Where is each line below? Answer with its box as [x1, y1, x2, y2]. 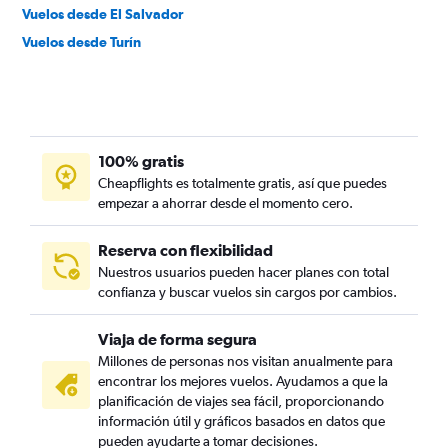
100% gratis [98, 152, 184, 171]
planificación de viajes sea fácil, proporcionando [98, 393, 384, 410]
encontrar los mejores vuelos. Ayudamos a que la [98, 373, 388, 390]
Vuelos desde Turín [22, 34, 141, 51]
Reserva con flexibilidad [98, 241, 273, 260]
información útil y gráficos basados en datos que [98, 413, 385, 430]
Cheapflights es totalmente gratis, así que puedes [98, 175, 387, 192]
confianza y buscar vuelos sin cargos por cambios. [98, 284, 397, 301]
